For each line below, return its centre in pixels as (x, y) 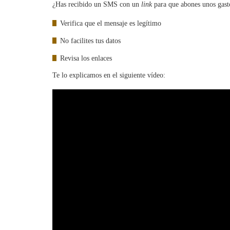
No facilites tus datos (90, 41)
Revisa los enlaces (86, 59)
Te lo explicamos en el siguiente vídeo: (109, 75)
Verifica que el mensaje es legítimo (111, 24)
